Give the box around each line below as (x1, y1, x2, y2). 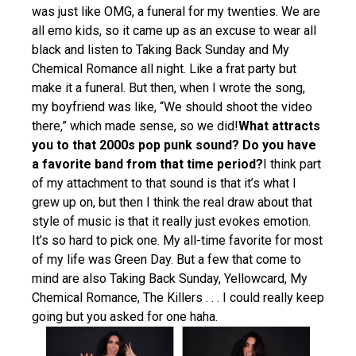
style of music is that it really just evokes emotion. (32, 214, 311, 230)
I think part (263, 157, 321, 172)
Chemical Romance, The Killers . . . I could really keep (32, 290, 324, 306)
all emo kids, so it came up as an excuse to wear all (32, 23, 316, 39)
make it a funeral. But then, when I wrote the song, (32, 80, 305, 96)
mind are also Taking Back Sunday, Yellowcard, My (32, 271, 308, 287)
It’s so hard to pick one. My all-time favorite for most (32, 233, 323, 249)
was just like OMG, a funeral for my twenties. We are (32, 4, 320, 20)
